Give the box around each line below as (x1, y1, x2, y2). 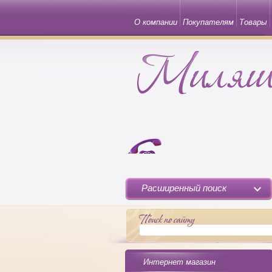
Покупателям (183, 18, 234, 27)
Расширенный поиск (141, 183, 226, 193)
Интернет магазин (143, 257, 216, 267)
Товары (239, 18, 267, 27)
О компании (134, 18, 177, 27)
